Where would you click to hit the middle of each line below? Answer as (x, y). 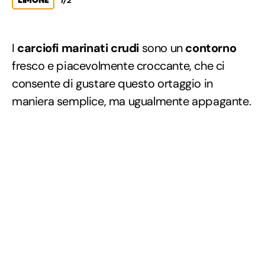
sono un (162, 48)
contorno (211, 48)
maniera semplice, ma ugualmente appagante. (132, 101)
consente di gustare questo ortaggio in (112, 83)
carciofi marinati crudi (78, 48)
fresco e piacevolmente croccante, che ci (119, 65)
